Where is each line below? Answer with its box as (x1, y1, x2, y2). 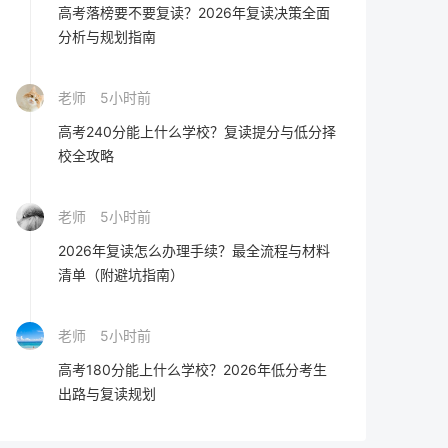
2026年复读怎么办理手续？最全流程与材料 (58, 242, 330, 259)
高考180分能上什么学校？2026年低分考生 (58, 361, 327, 378)
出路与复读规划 (58, 385, 156, 402)
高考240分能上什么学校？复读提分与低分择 (58, 123, 336, 140)
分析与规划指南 (58, 28, 156, 45)
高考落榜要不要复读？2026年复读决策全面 (58, 4, 330, 21)
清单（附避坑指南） (58, 266, 184, 283)
